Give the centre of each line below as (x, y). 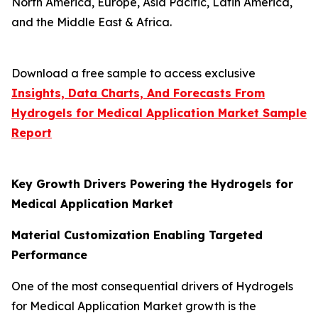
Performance (49, 254)
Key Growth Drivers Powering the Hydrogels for (152, 183)
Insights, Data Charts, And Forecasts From (138, 93)
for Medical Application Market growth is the (134, 306)
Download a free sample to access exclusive (133, 73)
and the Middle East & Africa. (92, 22)
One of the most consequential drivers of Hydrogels (152, 286)
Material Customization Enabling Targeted (137, 235)
